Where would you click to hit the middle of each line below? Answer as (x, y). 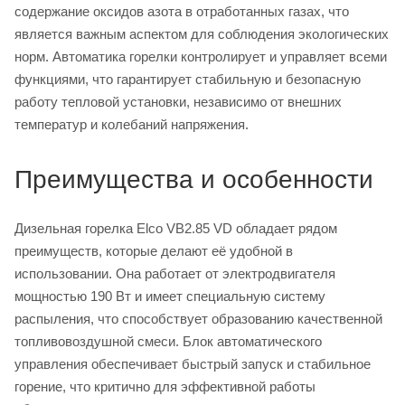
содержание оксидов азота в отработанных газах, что (182, 11)
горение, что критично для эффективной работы (165, 386)
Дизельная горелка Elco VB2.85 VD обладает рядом (176, 228)
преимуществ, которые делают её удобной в (154, 250)
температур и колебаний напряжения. (132, 124)
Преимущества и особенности (194, 179)
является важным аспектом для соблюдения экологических (202, 33)
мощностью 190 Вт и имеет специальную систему (170, 296)
